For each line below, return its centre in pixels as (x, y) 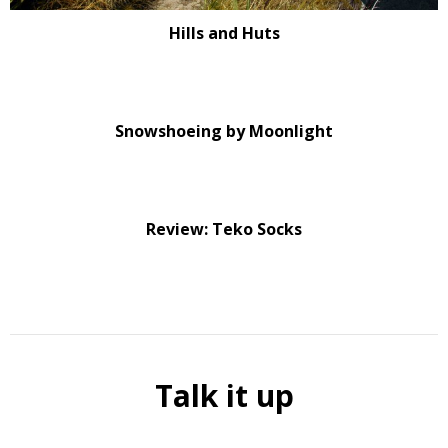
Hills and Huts (224, 32)
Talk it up (224, 395)
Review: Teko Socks (224, 228)
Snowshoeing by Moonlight (224, 130)
